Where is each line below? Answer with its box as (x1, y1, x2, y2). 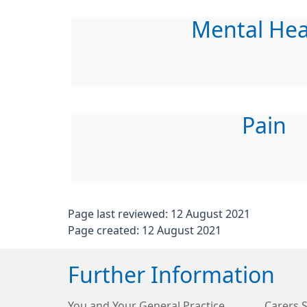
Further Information (68, 265, 275, 286)
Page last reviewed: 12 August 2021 (68, 208, 250, 219)
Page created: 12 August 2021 (68, 225, 221, 236)
